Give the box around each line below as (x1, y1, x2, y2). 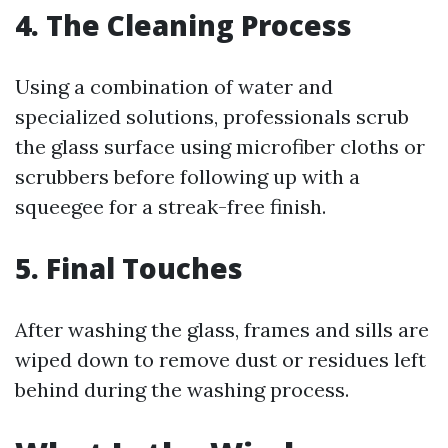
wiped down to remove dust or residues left (15, 347, 426, 372)
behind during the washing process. (15, 377, 349, 402)
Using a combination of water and (15, 74, 333, 99)
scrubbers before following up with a (15, 164, 360, 189)
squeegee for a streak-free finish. (15, 194, 326, 219)
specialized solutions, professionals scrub (15, 104, 409, 129)
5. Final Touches (15, 249, 243, 287)
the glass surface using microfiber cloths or (15, 134, 425, 159)
